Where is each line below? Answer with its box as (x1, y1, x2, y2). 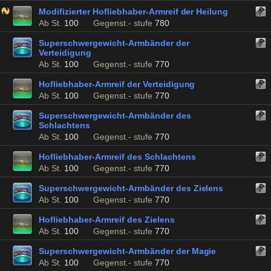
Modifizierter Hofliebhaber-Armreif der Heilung (39, 7, 229, 16)
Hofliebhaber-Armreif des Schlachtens (39, 152, 196, 162)
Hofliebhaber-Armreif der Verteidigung (39, 79, 195, 89)
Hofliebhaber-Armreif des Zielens (39, 215, 175, 224)
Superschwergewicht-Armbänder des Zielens (39, 183, 224, 193)
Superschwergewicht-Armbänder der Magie (39, 246, 217, 256)
